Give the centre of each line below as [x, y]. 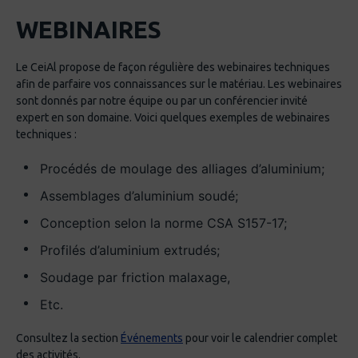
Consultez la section [68, 338]
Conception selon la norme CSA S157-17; [163, 223]
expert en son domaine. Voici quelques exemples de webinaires [173, 118]
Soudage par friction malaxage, [135, 278]
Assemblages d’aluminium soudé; [139, 196]
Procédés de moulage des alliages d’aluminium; [182, 169]
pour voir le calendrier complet [260, 338]
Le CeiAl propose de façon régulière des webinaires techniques [173, 68]
